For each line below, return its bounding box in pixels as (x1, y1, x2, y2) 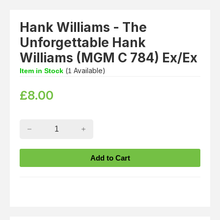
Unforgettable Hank (20, 35, 146, 51)
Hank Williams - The (20, 20, 147, 35)
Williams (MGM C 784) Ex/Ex (20, 50, 197, 66)
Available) (72, 66, 106, 75)
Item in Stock (20, 67, 63, 75)
